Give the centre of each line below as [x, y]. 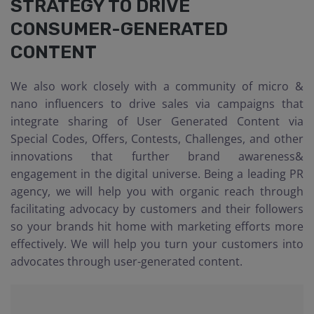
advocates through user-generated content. [127, 261]
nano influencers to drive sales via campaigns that [157, 104]
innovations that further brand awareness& [157, 156]
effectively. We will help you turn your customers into [157, 244]
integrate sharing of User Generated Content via [157, 121]
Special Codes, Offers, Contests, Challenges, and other [157, 139]
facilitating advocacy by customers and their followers [157, 209]
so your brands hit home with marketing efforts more [157, 226]
